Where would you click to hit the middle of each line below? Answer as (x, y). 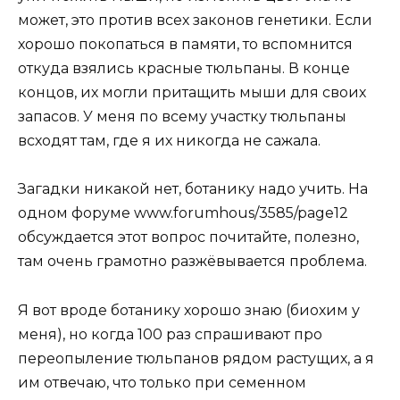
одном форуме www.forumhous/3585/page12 (183, 213)
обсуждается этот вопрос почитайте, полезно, (188, 237)
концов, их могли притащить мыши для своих (192, 93)
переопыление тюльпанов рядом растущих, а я (196, 358)
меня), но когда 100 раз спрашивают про (170, 334)
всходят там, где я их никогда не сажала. (169, 141)
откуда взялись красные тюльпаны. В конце (184, 69)
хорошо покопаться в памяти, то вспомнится (185, 45)
